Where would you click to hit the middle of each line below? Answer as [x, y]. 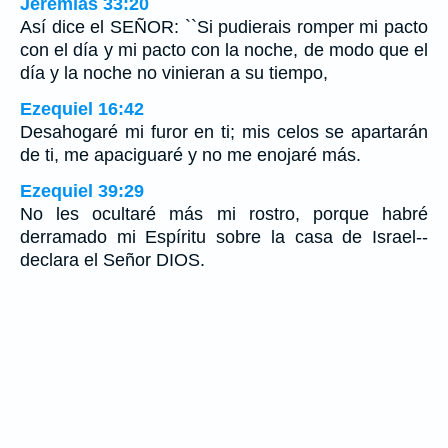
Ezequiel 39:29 [82, 191]
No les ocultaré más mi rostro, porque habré [224, 214]
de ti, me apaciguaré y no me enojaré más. [190, 155]
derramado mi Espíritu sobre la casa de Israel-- [224, 237]
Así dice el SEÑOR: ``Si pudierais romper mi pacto [224, 27]
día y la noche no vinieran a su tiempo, [174, 73]
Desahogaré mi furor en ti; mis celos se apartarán [224, 132]
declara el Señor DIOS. [112, 260]
